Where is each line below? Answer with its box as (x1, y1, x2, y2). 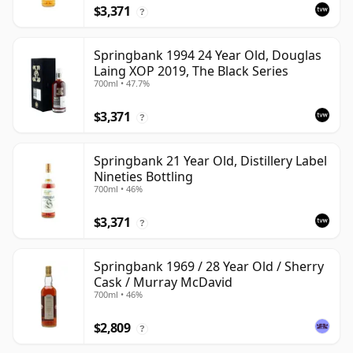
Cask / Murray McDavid (94, 273, 232, 292)
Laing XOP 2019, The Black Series (94, 62, 288, 80)
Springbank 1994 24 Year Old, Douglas (94, 46, 321, 65)
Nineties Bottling (94, 168, 193, 186)
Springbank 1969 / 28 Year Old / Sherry (94, 258, 324, 276)
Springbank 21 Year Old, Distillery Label (94, 152, 327, 170)
